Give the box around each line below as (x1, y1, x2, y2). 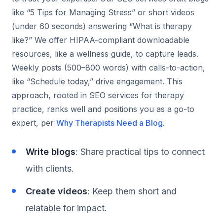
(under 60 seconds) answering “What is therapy (12, 21, 192, 31)
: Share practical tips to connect (75, 146, 205, 157)
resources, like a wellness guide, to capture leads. (12, 48, 198, 59)
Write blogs (26, 146, 75, 157)
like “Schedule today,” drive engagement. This (12, 76, 183, 86)
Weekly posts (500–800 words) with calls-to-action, (12, 62, 205, 73)
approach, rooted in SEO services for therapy (12, 90, 184, 100)
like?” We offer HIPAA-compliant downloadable (12, 35, 189, 45)
